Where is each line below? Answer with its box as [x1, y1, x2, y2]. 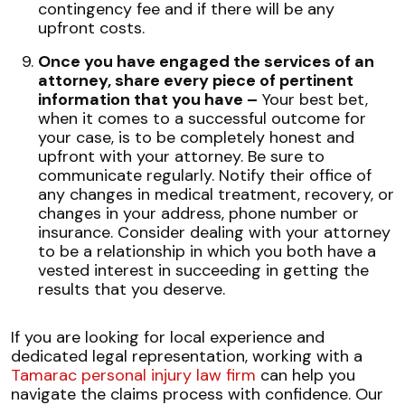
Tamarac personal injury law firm [11, 364, 256, 386]
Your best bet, [258, 89, 368, 110]
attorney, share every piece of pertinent [38, 70, 353, 91]
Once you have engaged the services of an [38, 51, 374, 72]
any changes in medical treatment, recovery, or [38, 184, 394, 205]
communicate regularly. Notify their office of [38, 165, 372, 186]
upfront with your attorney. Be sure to [38, 146, 325, 167]
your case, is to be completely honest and [38, 127, 354, 148]
